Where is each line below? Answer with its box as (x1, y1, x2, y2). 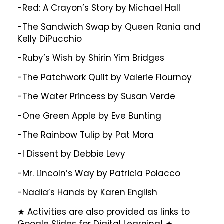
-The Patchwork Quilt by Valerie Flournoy (17, 71, 192, 83)
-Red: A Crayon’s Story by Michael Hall (17, 1, 180, 14)
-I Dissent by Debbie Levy (17, 148, 125, 160)
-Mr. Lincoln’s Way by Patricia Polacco (17, 167, 180, 179)
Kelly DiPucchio (17, 33, 82, 45)
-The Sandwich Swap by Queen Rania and (17, 21, 201, 33)
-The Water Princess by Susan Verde (17, 90, 175, 103)
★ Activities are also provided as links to (17, 205, 190, 218)
